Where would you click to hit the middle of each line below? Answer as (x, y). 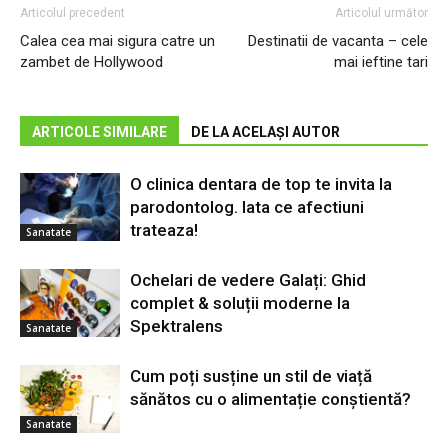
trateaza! (164, 229)
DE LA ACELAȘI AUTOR (265, 131)
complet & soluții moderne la (240, 302)
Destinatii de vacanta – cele (338, 40)
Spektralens (176, 325)
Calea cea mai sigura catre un (117, 40)
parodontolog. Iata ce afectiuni (247, 206)
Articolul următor (381, 12)
